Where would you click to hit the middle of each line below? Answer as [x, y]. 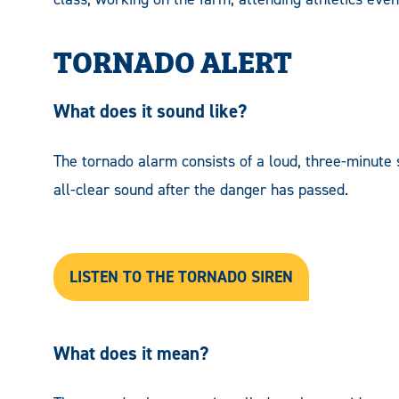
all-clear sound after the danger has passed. [201, 189]
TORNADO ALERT [173, 59]
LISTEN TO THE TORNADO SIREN [181, 277]
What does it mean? [131, 354]
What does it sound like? [150, 111]
